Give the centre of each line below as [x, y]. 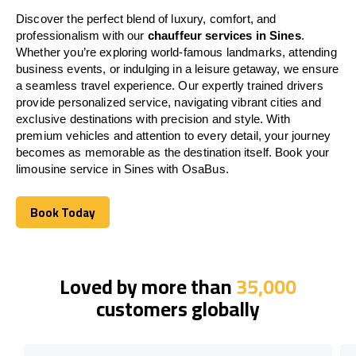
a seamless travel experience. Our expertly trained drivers [170, 85]
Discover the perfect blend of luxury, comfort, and [146, 18]
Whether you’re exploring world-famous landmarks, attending [176, 52]
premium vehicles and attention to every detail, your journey [173, 135]
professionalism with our [82, 35]
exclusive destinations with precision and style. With [153, 118]
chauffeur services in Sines [224, 35]
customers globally [178, 308]
